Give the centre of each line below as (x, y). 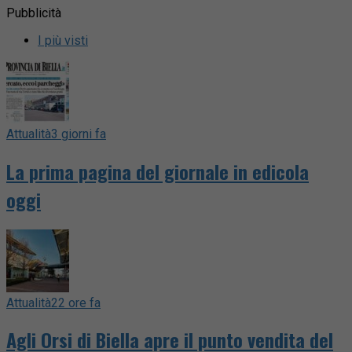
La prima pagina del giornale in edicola (158, 171)
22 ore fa (76, 302)
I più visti (63, 40)
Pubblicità (34, 13)
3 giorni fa (79, 134)
